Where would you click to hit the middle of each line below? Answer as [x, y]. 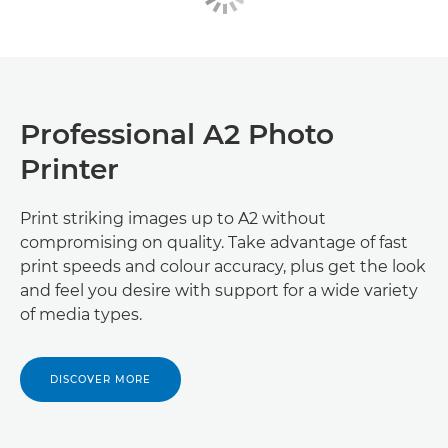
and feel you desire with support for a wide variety [219, 290]
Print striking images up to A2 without [173, 218]
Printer [69, 168]
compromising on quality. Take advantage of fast [214, 242]
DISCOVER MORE [100, 379]
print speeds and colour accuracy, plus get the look [223, 266]
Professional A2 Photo [177, 133]
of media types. [81, 314]
